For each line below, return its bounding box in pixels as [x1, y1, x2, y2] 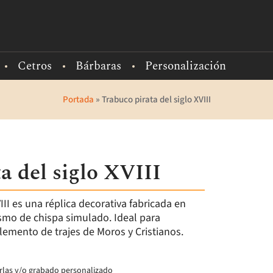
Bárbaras [76, 57, 121, 75]
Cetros [18, 57, 52, 75]
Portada [63, 93, 94, 106]
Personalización [145, 57, 226, 75]
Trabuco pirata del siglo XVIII [102, 93, 211, 106]
